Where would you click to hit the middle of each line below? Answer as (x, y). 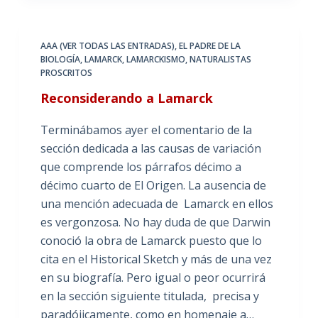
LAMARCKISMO (155, 59)
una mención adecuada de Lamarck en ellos (157, 203)
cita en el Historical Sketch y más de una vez (156, 259)
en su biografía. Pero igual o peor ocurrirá (153, 277)
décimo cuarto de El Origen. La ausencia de (153, 185)
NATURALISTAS (220, 59)
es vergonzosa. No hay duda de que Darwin (155, 222)
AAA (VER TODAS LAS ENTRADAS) (107, 45)
